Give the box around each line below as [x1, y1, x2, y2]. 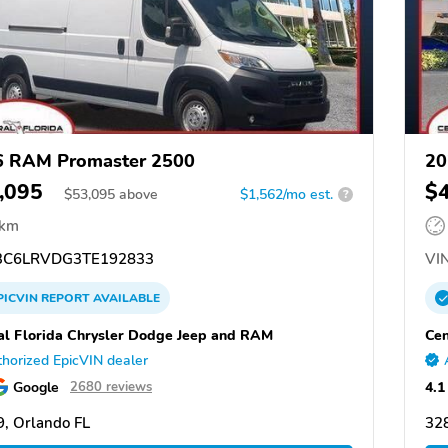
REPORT [41, 289, 90, 306]
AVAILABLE [90, 289, 160, 306]
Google [13, 376, 59, 397]
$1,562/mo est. [240, 184, 333, 204]
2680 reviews [70, 377, 152, 396]
